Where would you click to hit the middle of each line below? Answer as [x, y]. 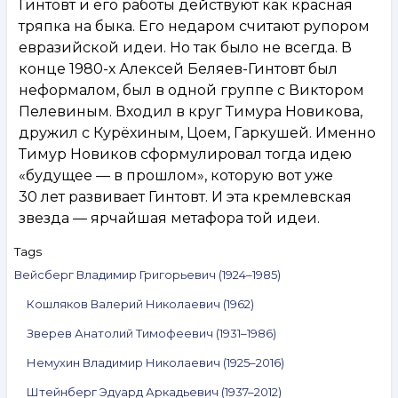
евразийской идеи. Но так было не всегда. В [185, 47]
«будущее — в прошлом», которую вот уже [176, 175]
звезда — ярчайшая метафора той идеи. [169, 218]
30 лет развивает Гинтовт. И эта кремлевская [185, 196]
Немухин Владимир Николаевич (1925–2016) [155, 362]
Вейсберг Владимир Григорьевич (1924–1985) [147, 274]
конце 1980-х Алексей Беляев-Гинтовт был [178, 68]
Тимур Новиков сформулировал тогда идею [185, 154]
